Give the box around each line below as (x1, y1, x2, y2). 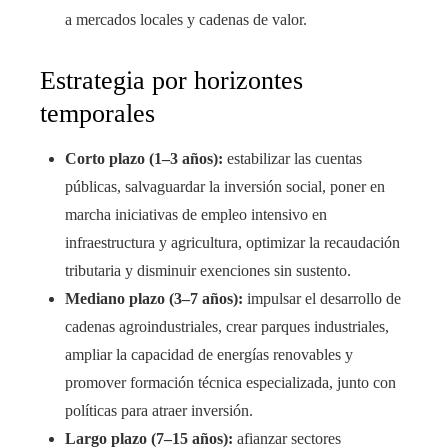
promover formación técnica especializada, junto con (65, 374, 396, 392)
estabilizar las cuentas (223, 150, 362, 168)
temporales (40, 99, 155, 129)
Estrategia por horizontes (40, 66, 303, 96)
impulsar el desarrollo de (243, 290, 401, 308)
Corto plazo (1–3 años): (65, 150, 223, 168)
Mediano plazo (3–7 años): (65, 290, 243, 308)
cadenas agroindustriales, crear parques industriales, (65, 318, 389, 336)
